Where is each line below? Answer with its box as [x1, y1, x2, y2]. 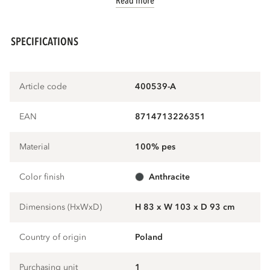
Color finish [19, 171, 65, 183]
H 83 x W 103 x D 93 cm [135, 201, 234, 213]
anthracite [155, 171, 190, 183]
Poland [135, 231, 163, 243]
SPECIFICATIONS [11, 34, 79, 49]
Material [19, 141, 51, 153]
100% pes [140, 141, 175, 153]
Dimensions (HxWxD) [19, 201, 102, 213]
